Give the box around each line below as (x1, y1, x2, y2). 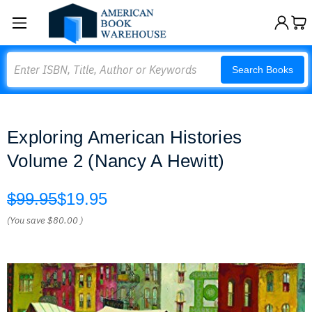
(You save (7, 214, 45, 226)
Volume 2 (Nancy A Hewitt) (7, 150, 225, 171)
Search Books (232, 64, 293, 75)
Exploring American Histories (7, 127, 242, 148)
